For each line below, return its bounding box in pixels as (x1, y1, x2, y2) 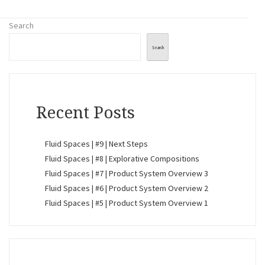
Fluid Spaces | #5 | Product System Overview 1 (45, 198, 208, 209)
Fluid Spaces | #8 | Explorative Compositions (45, 153, 199, 164)
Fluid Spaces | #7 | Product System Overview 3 (45, 168, 208, 179)
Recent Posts (36, 103, 135, 123)
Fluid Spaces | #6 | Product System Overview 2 (45, 183, 208, 194)
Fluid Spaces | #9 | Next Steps (45, 138, 148, 150)
